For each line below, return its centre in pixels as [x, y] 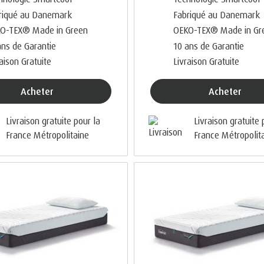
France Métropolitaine [48, 135]
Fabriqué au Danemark [217, 14]
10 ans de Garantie [209, 46]
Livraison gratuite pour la [53, 121]
